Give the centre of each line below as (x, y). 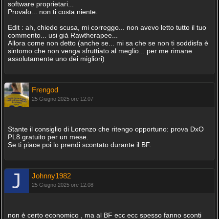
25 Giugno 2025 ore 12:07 (62, 99)
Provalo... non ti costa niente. (53, 12)
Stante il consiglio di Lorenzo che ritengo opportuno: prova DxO (106, 129)
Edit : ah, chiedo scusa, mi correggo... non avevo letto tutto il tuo (107, 27)
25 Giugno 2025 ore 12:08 (62, 185)
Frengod (45, 90)
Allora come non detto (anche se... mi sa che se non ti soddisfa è (108, 43)
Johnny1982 (51, 176)
